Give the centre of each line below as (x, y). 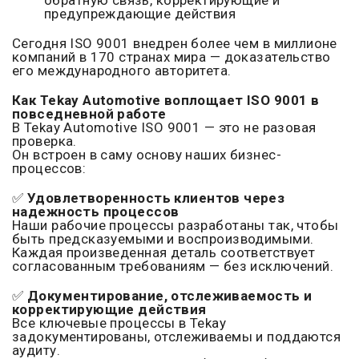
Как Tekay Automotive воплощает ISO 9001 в (166, 101)
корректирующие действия (109, 310)
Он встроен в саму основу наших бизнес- (147, 155)
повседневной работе (89, 114)
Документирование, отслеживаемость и (169, 296)
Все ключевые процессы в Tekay (119, 323)
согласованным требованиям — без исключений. (173, 266)
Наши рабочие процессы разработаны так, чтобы (175, 226)
